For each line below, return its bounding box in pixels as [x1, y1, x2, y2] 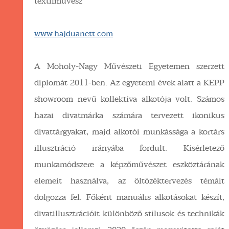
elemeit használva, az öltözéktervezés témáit [34, 174, 225, 188]
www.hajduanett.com [34, 27, 113, 40]
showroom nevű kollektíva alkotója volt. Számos [34, 92, 225, 106]
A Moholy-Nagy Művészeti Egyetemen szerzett [34, 59, 225, 73]
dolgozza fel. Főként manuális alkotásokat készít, [34, 190, 225, 204]
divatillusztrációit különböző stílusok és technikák [34, 207, 225, 220]
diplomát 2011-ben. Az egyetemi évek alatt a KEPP [34, 76, 225, 89]
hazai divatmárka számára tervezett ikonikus [34, 108, 225, 122]
